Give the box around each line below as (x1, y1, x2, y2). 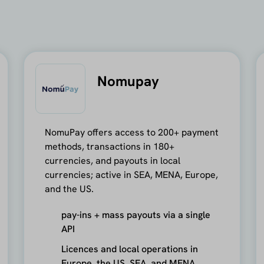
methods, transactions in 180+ (45, 140, 175, 153)
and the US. (45, 182, 94, 195)
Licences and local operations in (61, 242, 199, 255)
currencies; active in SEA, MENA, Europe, (45, 168, 219, 181)
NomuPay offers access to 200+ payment (45, 126, 219, 138)
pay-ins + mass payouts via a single (61, 208, 211, 221)
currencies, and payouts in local (45, 154, 181, 167)
